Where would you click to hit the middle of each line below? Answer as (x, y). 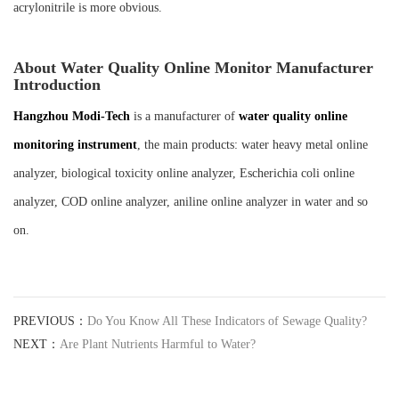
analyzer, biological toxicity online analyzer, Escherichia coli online (184, 174)
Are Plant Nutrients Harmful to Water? (158, 345)
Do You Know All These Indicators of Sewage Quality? (227, 322)
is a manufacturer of (184, 117)
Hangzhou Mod (55, 117)
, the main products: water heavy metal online (252, 145)
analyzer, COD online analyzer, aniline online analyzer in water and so (191, 202)
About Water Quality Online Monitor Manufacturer (193, 68)
